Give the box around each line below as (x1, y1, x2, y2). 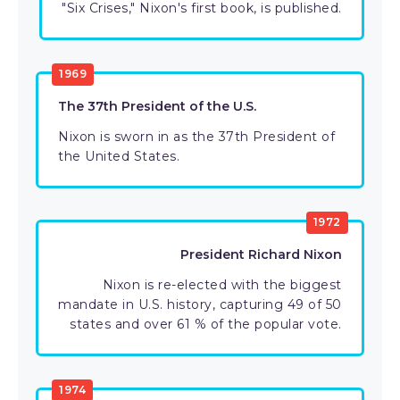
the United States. (58, 148, 179, 164)
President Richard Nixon (179, 246, 342, 262)
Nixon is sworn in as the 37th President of (58, 129, 335, 145)
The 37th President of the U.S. (58, 98, 256, 114)
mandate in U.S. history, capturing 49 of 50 (58, 296, 342, 312)
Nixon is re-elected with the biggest (102, 277, 342, 293)
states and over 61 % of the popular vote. (70, 316, 342, 332)
